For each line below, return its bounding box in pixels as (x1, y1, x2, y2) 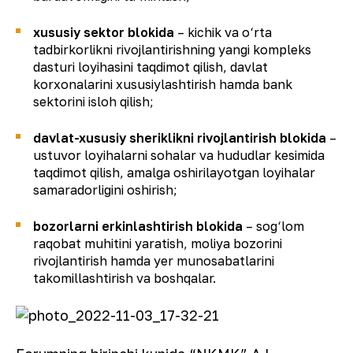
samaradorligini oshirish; (33, 181, 177, 198)
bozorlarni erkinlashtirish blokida (33, 217, 243, 234)
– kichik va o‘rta (174, 24, 272, 40)
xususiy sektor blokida (33, 24, 174, 40)
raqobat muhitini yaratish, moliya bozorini (33, 235, 282, 251)
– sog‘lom (243, 217, 304, 234)
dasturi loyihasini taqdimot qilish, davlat (33, 58, 268, 75)
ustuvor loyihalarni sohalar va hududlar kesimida (33, 147, 325, 163)
